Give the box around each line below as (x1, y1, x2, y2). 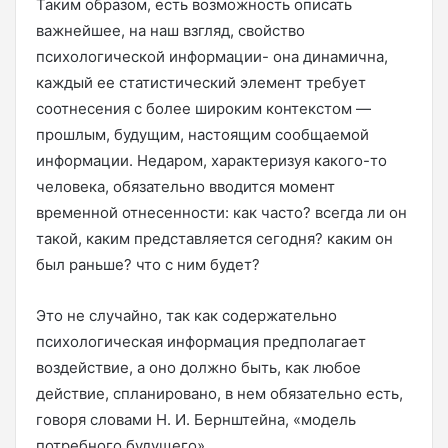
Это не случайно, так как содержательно (36, 305, 337, 325)
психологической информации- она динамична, (36, 46, 388, 66)
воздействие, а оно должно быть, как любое (36, 357, 361, 377)
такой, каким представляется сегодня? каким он (36, 228, 393, 248)
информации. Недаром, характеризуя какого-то (36, 150, 387, 170)
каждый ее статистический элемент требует (36, 72, 366, 92)
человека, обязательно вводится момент (36, 176, 335, 196)
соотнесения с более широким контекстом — (36, 98, 371, 118)
